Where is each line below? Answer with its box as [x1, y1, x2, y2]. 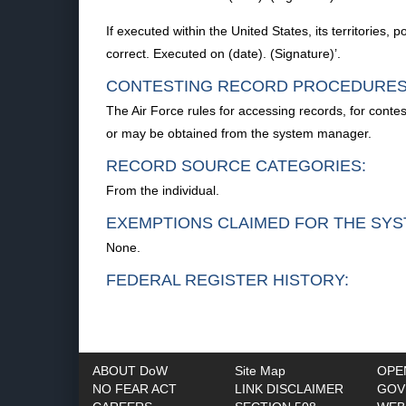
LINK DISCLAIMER [235, 382, 343, 396]
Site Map [235, 363, 285, 378]
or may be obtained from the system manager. [106, 126, 372, 140]
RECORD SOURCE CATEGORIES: [106, 157, 366, 175]
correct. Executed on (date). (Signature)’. [106, 46, 341, 61]
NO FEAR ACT [92, 382, 177, 396]
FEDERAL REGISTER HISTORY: [106, 271, 349, 289]
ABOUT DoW [92, 363, 168, 378]
